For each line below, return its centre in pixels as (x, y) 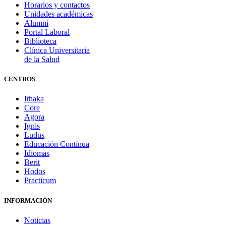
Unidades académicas (59, 14)
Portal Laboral (47, 32)
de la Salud (42, 60)
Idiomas (37, 153)
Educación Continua (57, 144)
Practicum (40, 181)
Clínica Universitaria (57, 50)
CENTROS (20, 79)
